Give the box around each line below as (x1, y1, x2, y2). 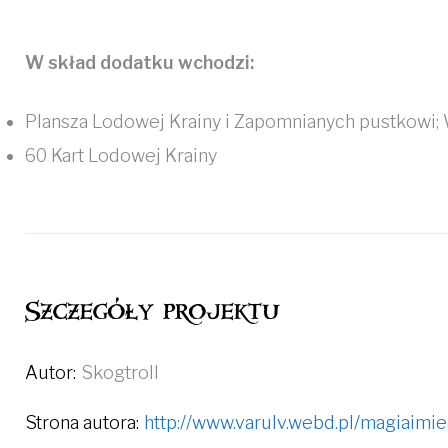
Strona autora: (25, 412, 139, 433)
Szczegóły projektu (25, 304, 280, 319)
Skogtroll (81, 362, 159, 383)
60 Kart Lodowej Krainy (25, 145, 217, 166)
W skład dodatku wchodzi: (25, 52, 254, 73)
